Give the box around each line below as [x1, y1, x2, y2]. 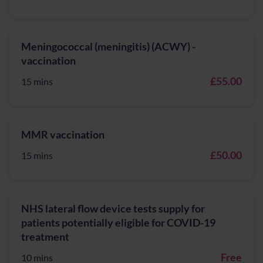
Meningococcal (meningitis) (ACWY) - [21, 40, 195, 53]
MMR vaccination [21, 128, 104, 141]
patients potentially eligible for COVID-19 [21, 216, 215, 229]
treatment [21, 230, 69, 243]
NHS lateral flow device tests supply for [21, 202, 205, 215]
